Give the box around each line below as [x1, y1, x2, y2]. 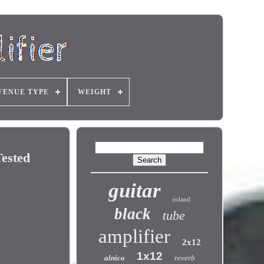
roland [173, 196, 191, 203]
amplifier [98, 226, 170, 247]
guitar [108, 179, 161, 202]
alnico [104, 253, 125, 262]
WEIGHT [77, 88, 111, 96]
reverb [174, 253, 195, 262]
